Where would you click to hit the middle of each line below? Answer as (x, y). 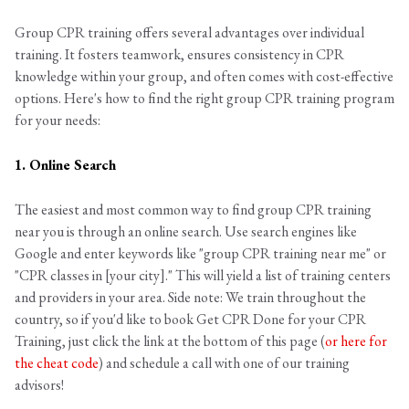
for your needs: (58, 121)
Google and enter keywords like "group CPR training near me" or (200, 254)
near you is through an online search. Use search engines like (186, 232)
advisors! (41, 385)
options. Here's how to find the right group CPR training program (204, 99)
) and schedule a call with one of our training (224, 363)
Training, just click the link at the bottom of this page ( (170, 341)
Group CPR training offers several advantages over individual (189, 33)
